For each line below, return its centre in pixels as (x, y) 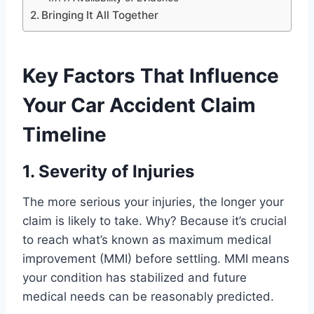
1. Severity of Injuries (108, 172)
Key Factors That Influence (151, 76)
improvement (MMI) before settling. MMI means (156, 259)
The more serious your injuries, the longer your (153, 202)
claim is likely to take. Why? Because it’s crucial (155, 221)
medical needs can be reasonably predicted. (148, 297)
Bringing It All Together (100, 15)
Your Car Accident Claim (139, 105)
